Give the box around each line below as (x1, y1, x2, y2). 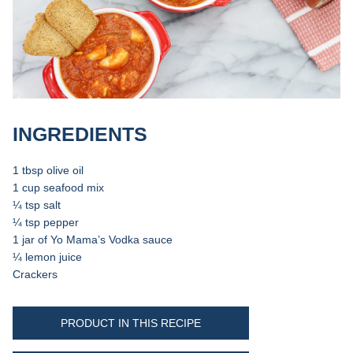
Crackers (13, 267, 61, 281)
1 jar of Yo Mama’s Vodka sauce (13, 232, 173, 246)
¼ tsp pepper (13, 215, 80, 229)
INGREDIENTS (13, 122, 148, 145)
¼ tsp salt (13, 198, 61, 211)
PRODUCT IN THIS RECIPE (61, 316, 202, 329)
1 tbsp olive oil (13, 163, 84, 176)
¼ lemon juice (13, 250, 83, 263)
